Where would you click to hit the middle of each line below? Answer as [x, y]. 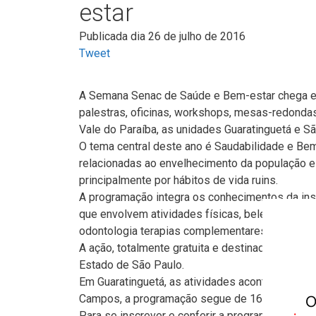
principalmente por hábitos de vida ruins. [178, 180]
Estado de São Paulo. [132, 265]
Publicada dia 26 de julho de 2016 [162, 36]
